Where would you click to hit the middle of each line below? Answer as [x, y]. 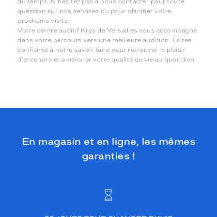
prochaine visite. [44, 21]
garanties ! [108, 156]
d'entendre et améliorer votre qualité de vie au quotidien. [107, 60]
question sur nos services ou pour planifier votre [94, 11]
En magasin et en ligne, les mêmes [108, 142]
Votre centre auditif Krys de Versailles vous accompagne [107, 31]
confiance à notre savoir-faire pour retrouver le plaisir [102, 50]
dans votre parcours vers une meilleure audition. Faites [105, 40]
